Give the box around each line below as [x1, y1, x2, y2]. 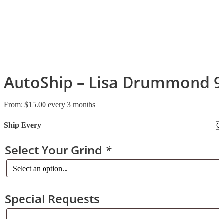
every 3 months [48, 100, 95, 109]
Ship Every [4, 120, 41, 129]
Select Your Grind [5, 141, 105, 158]
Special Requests [5, 190, 100, 207]
